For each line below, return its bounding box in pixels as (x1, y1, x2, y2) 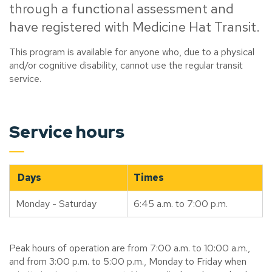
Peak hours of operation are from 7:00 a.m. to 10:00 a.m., (9, 242, 250, 255)
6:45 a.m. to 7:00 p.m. (134, 197, 228, 211)
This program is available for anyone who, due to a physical (9, 46, 254, 59)
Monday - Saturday (16, 197, 97, 211)
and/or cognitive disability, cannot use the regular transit (9, 59, 243, 72)
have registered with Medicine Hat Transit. (9, 18, 260, 36)
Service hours (9, 120, 125, 144)
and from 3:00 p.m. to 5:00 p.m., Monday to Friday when (9, 255, 246, 268)
